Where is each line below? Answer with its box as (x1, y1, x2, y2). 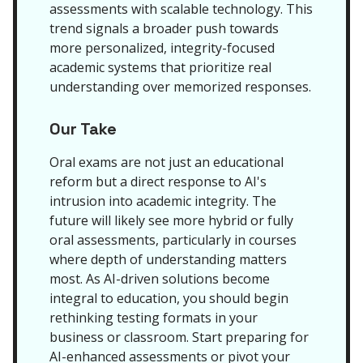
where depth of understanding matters (49, 250, 287, 268)
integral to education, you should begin (49, 289, 288, 307)
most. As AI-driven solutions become (49, 270, 270, 288)
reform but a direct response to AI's (49, 173, 267, 190)
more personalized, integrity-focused (49, 39, 275, 57)
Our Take (49, 118, 117, 139)
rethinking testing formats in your (49, 309, 258, 327)
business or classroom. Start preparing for (49, 328, 309, 346)
